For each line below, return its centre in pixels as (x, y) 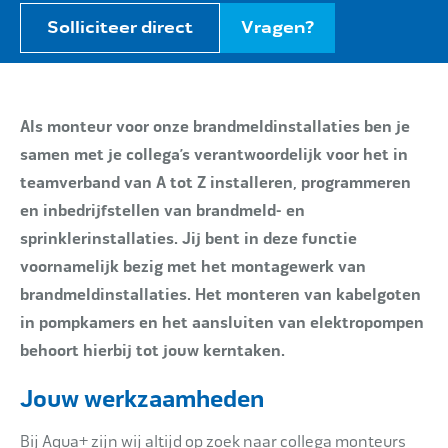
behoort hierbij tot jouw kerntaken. (152, 351)
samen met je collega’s (107, 155)
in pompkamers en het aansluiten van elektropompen (222, 323)
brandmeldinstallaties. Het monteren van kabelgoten (220, 295)
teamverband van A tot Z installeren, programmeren (215, 183)
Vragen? (277, 28)
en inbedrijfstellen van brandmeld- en (162, 211)
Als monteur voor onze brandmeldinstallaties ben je (215, 127)
